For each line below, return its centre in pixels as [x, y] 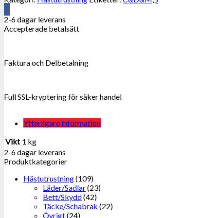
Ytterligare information [62, 123]
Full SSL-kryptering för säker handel [63, 97]
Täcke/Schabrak [70, 206]
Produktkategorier [36, 162]
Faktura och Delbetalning [46, 63]
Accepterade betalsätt [42, 29]
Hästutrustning [49, 179]
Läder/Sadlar [64, 188]
